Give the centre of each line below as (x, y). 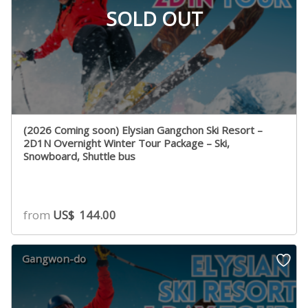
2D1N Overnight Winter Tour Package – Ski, (127, 143)
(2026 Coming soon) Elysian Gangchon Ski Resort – (143, 130)
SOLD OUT (154, 19)
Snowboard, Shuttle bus (80, 156)
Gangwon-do (54, 258)
